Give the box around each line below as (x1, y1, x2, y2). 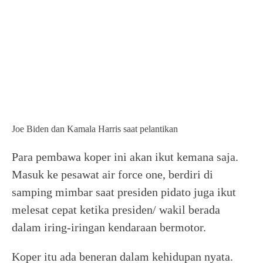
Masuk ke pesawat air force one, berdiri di (12, 168, 213, 181)
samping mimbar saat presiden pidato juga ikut (12, 186, 236, 198)
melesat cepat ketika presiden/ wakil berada (12, 203, 220, 216)
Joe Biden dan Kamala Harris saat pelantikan (12, 124, 178, 134)
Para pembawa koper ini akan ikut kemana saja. (12, 150, 238, 163)
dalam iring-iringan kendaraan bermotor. (12, 221, 206, 234)
